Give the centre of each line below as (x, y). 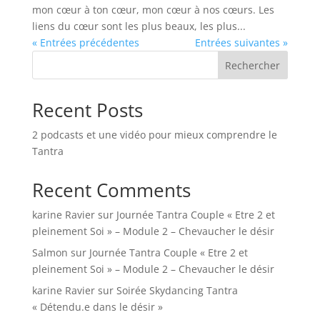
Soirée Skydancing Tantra (177, 291)
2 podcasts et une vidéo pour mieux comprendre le (154, 135)
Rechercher (253, 66)
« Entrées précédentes (85, 43)
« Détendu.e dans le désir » (97, 307)
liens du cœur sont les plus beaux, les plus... (139, 26)
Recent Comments (111, 190)
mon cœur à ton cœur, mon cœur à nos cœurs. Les (153, 10)
